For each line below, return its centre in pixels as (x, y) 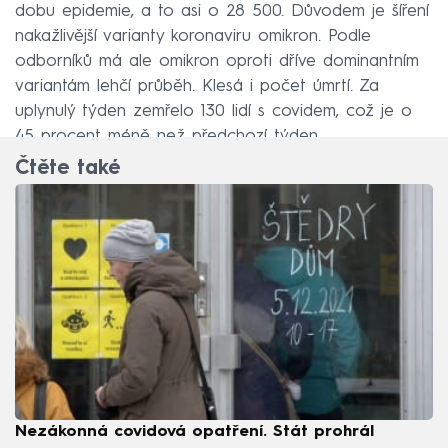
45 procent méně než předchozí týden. (168, 136)
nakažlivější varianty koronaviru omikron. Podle (193, 36)
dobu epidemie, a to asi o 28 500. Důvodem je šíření (222, 11)
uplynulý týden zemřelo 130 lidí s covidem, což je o (213, 111)
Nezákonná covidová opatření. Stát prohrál (194, 431)
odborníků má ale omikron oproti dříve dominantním (217, 61)
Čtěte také (67, 169)
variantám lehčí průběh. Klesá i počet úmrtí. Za (197, 86)
